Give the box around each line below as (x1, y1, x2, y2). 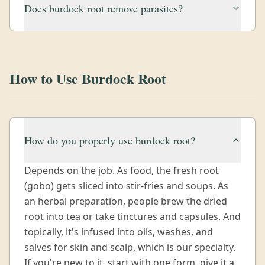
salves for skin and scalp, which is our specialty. (24, 241, 235, 254)
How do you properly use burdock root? (24, 133, 195, 147)
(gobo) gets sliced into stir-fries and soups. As (24, 179, 228, 192)
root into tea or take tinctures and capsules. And (24, 210, 241, 223)
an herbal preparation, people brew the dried (24, 195, 227, 208)
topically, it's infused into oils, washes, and (24, 225, 213, 238)
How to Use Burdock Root (9, 68, 166, 89)
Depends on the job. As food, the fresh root (24, 164, 219, 177)
